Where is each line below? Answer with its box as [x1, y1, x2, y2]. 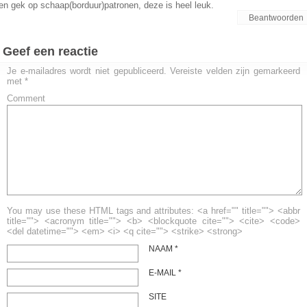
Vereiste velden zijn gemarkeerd [170, 66, 300, 76]
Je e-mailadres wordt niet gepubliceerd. [7, 66, 167, 76]
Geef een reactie [3, 45, 98, 58]
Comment [7, 93, 45, 103]
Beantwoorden [249, 13, 304, 23]
